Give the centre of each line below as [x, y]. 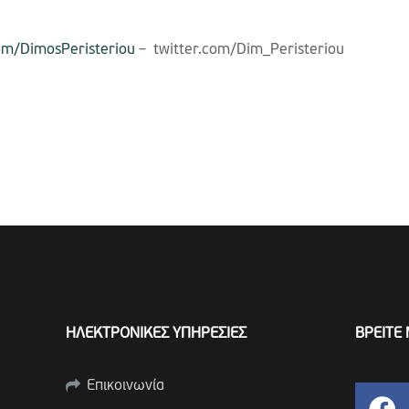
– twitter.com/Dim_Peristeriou [240, 50]
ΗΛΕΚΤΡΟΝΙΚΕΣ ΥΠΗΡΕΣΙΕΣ [156, 334]
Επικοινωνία [125, 386]
